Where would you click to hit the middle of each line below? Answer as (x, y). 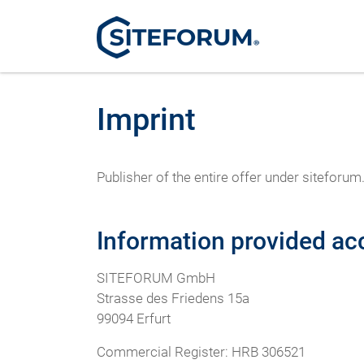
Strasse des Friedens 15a (173, 298)
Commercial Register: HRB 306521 (201, 353)
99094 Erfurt (133, 318)
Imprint (146, 119)
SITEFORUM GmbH (156, 278)
